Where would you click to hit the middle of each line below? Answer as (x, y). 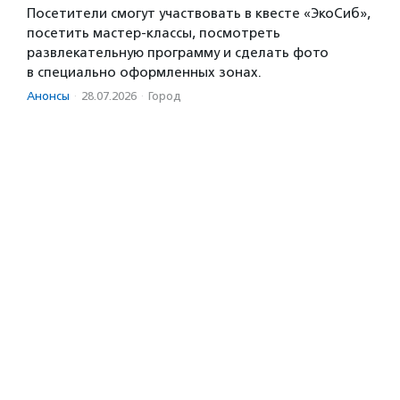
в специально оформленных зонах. (144, 72)
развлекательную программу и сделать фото (178, 52)
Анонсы (48, 96)
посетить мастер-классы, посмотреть (154, 33)
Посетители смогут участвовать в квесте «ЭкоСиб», (199, 13)
